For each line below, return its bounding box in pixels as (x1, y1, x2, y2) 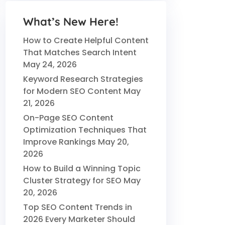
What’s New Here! (23, 14, 119, 29)
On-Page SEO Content (23, 111, 114, 124)
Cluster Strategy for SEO (23, 174, 122, 186)
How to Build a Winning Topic (23, 162, 141, 174)
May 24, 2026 (23, 58, 77, 70)
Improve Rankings (23, 136, 96, 148)
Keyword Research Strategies (23, 73, 143, 85)
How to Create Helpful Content (23, 34, 149, 46)
